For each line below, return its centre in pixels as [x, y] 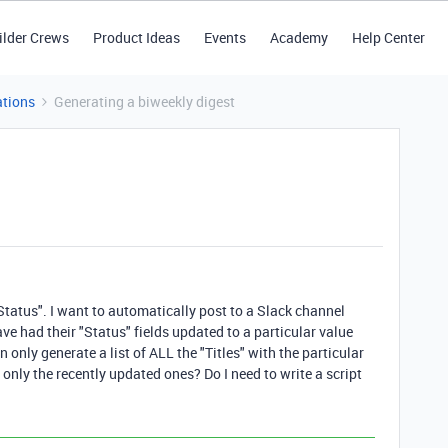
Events [224, 37]
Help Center [388, 37]
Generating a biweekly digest [144, 101]
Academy [298, 37]
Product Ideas [136, 37]
